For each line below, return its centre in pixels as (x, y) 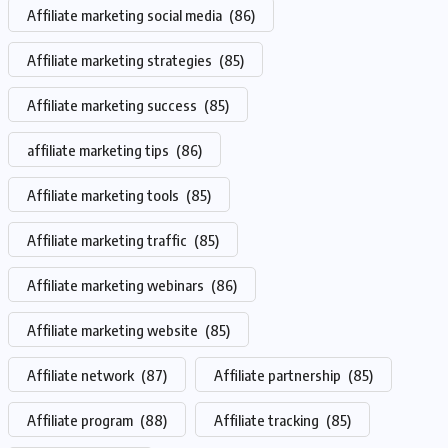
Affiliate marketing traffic (108, 240)
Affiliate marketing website (114, 330)
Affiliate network (82, 375)
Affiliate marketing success (113, 105)
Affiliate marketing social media (126, 15)
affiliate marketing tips (99, 150)
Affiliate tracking (268, 420)
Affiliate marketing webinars (117, 285)
